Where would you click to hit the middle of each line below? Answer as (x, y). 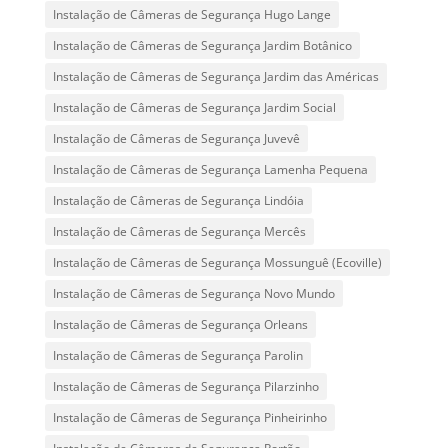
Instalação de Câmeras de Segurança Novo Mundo (193, 294)
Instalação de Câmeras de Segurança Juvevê (176, 139)
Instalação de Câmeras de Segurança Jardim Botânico (202, 46)
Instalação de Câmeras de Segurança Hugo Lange (191, 15)
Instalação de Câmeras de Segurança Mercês (179, 232)
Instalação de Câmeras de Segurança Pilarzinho (185, 387)
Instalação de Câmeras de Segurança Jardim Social (194, 108)
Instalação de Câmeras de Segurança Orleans (180, 325)
